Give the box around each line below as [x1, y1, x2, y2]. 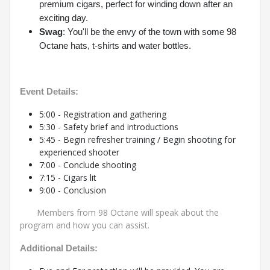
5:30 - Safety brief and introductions [39, 121, 178, 133]
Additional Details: [20, 243, 98, 253]
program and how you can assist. [20, 219, 152, 231]
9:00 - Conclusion [39, 184, 106, 196]
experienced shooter [39, 146, 119, 158]
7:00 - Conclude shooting [39, 159, 136, 171]
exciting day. [39, 13, 88, 23]
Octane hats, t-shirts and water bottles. [39, 41, 191, 51]
